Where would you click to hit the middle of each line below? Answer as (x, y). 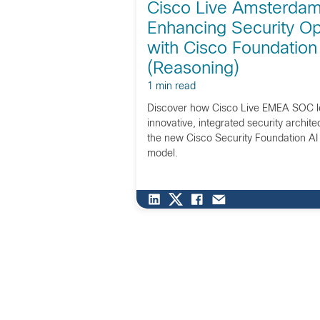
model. (162, 154)
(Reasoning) (193, 69)
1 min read (171, 86)
